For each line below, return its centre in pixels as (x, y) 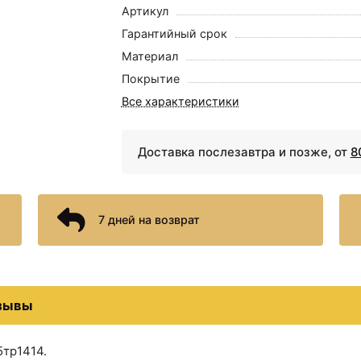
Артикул (145, 10)
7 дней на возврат (149, 220)
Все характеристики (180, 101)
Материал (149, 56)
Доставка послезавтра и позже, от (244, 151)
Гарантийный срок (174, 33)
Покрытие (150, 78)
